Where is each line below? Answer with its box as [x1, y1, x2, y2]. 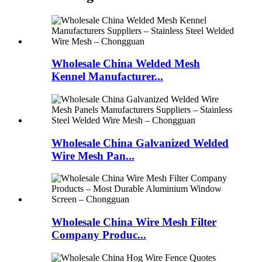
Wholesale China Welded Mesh [51, 57, 200, 70]
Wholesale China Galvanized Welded [51, 136, 229, 149]
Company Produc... [51, 229, 146, 242]
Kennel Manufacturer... [51, 70, 163, 83]
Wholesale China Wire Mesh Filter [51, 216, 216, 229]
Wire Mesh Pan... [51, 149, 135, 162]
